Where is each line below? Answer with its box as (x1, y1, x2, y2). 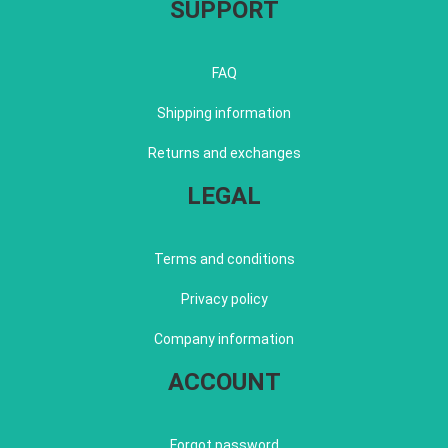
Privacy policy (180, 291, 268, 308)
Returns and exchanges (147, 145, 301, 162)
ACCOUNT (167, 368, 281, 397)
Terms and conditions (153, 251, 295, 268)
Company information (154, 331, 294, 348)
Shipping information (157, 105, 291, 122)
